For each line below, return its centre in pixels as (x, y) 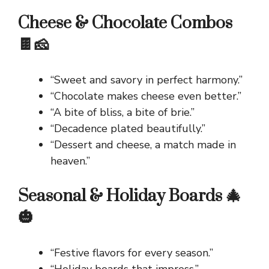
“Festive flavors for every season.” (132, 253)
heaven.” (70, 161)
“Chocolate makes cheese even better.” (146, 96)
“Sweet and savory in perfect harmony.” (147, 80)
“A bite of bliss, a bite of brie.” (122, 113)
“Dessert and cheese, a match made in (143, 145)
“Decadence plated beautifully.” (128, 129)
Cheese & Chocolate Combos (125, 23)
